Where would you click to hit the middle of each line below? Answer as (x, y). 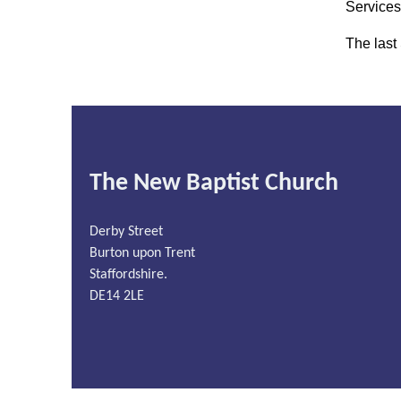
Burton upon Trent (142, 253)
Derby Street (126, 231)
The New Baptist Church (214, 183)
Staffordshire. (128, 274)
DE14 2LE (117, 296)
